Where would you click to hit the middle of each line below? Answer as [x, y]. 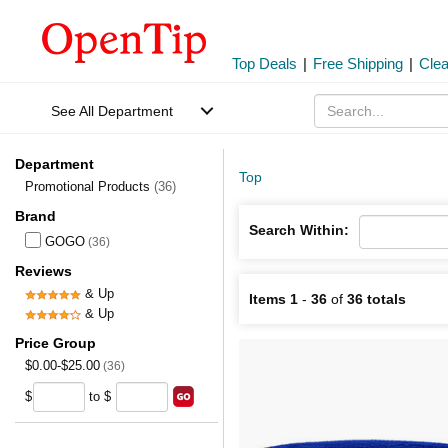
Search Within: [299, 230]
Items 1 [273, 299]
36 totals [376, 299]
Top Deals [264, 63]
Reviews [43, 271]
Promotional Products [89, 186]
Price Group [55, 343]
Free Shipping [358, 63]
